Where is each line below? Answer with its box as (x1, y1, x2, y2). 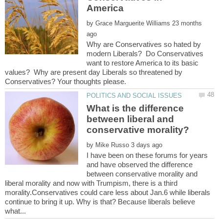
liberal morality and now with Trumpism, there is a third (5, 178, 177, 187)
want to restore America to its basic (87, 59, 199, 67)
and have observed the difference (87, 160, 193, 169)
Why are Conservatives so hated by (87, 40, 201, 49)
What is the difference (87, 103, 184, 113)
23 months (172, 20, 202, 27)
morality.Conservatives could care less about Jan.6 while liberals (5, 188, 210, 197)
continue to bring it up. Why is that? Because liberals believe (5, 197, 195, 206)
